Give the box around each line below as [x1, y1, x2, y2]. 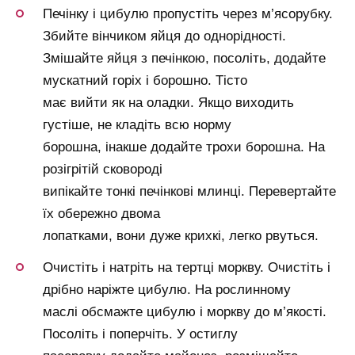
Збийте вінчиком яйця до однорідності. [43, 28, 286, 44]
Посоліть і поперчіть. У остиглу [43, 326, 238, 342]
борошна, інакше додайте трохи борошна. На [43, 139, 325, 155]
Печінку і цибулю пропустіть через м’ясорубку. [43, 6, 333, 21]
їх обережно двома [43, 205, 160, 221]
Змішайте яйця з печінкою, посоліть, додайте [43, 50, 326, 66]
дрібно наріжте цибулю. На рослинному [43, 281, 291, 297]
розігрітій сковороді [43, 161, 162, 177]
